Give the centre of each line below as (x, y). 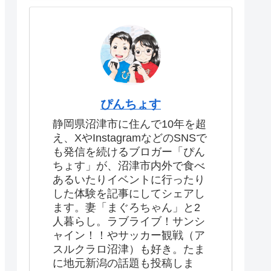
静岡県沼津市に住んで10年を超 (129, 124)
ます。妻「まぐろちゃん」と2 (126, 207)
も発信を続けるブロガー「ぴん (129, 152)
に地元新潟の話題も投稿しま (123, 263)
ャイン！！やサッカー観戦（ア (129, 235)
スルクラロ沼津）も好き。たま (129, 249)
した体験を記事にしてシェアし (129, 193)
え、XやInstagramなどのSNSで (130, 138)
